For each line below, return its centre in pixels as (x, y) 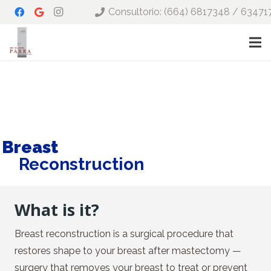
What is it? (57, 210)
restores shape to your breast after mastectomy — (128, 251)
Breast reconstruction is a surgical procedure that (124, 234)
